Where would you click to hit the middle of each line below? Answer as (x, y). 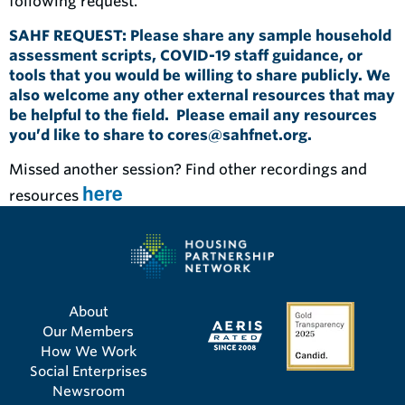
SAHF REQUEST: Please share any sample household (200, 36)
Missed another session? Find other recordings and (188, 170)
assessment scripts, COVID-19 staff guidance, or (186, 56)
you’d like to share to (88, 135)
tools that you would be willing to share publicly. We (200, 75)
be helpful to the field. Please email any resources (193, 115)
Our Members (88, 331)
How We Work (88, 351)
